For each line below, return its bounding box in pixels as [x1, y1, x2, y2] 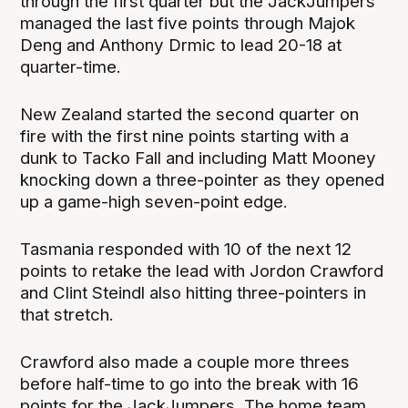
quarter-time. [20, 56, 122, 77]
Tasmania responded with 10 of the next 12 [20, 238, 352, 260]
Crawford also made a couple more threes [20, 352, 351, 373]
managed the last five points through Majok [20, 12, 356, 34]
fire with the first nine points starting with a [20, 125, 350, 147]
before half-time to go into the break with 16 [20, 373, 360, 395]
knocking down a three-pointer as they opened [20, 168, 385, 190]
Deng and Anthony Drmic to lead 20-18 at [20, 34, 342, 56]
